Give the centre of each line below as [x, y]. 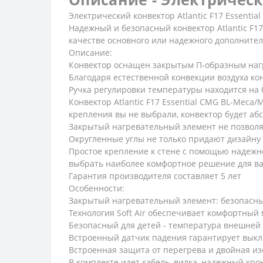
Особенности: [97, 188]
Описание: [90, 52]
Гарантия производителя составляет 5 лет [155, 176]
